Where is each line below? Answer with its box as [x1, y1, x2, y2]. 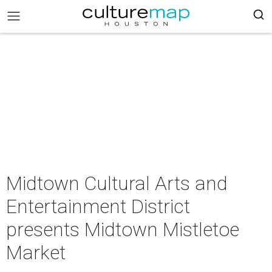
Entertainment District [6, 195, 190, 218]
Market [6, 241, 66, 264]
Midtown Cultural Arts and [6, 172, 228, 195]
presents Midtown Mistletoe [6, 218, 239, 241]
